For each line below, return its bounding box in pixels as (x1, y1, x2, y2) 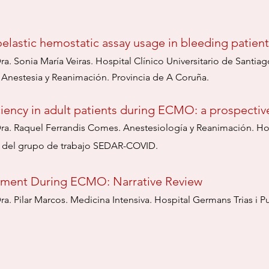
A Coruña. (166, 71, 209, 83)
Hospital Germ (152, 194, 217, 205)
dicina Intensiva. (84, 194, 152, 205)
